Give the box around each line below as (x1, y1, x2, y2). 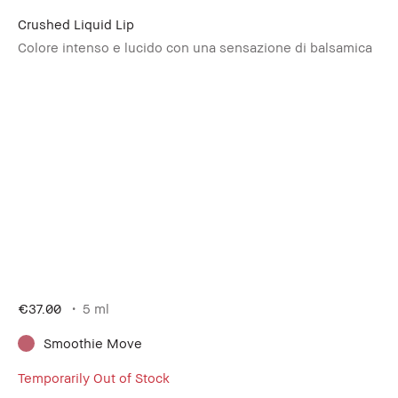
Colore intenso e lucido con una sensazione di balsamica (18, 38, 372, 55)
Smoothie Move (44, 334, 142, 351)
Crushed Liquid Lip (18, 15, 134, 32)
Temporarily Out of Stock (18, 369, 170, 386)
